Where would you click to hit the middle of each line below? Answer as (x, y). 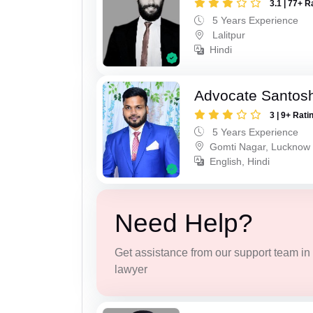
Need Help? (183, 223)
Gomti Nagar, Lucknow (260, 146)
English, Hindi (240, 161)
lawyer (131, 269)
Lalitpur (228, 35)
